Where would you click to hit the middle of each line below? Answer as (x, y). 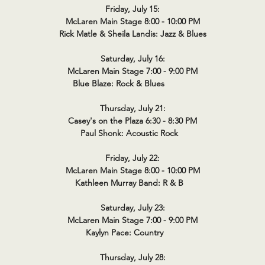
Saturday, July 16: (132, 59)
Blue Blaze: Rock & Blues (132, 83)
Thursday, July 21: (132, 108)
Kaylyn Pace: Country (132, 232)
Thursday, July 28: (132, 257)
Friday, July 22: (132, 158)
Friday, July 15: (132, 9)
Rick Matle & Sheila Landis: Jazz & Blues (132, 34)
